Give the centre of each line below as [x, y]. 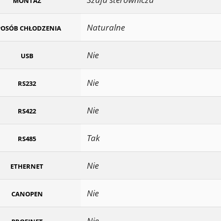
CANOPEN [27, 194]
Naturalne [106, 28]
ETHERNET [27, 166]
